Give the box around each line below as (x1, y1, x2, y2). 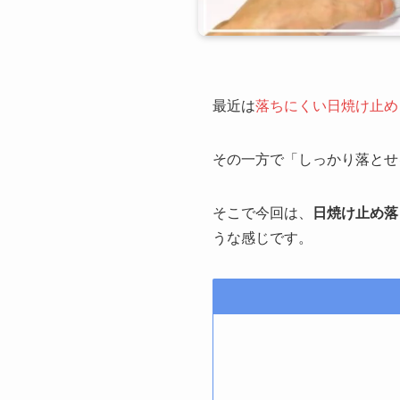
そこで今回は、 (212, 201, 312, 222)
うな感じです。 (212, 226, 312, 247)
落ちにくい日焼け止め (255, 94, 398, 115)
